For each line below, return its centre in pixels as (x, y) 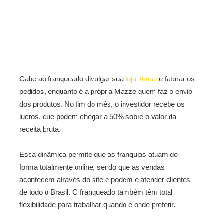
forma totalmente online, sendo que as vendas (92, 167)
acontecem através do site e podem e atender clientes (105, 179)
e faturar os (176, 79)
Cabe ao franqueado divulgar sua (72, 79)
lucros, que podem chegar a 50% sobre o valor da (98, 116)
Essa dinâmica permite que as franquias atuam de (99, 154)
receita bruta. (40, 129)
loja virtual (141, 79)
